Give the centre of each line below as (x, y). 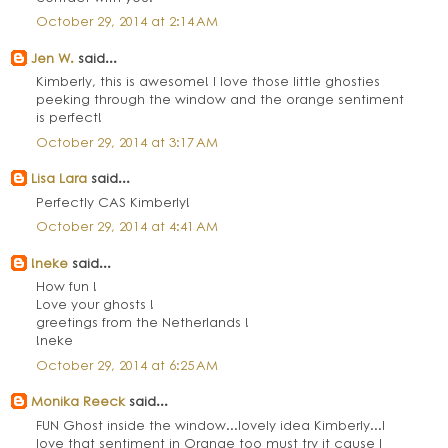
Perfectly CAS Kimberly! (113, 201)
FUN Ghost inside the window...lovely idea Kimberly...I (211, 424)
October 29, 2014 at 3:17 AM (127, 141)
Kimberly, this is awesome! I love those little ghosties (208, 81)
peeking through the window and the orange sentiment (220, 99)
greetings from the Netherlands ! (143, 322)
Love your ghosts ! (95, 304)
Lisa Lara (59, 178)
